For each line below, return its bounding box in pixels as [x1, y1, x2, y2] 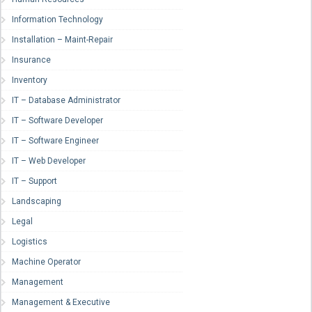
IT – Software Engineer [12, 136, 99, 146]
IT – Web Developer [12, 156, 86, 166]
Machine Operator [12, 257, 81, 267]
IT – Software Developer [12, 116, 103, 126]
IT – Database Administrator [12, 95, 120, 106]
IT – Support [12, 176, 57, 187]
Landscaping [12, 196, 61, 207]
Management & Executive [12, 297, 110, 308]
